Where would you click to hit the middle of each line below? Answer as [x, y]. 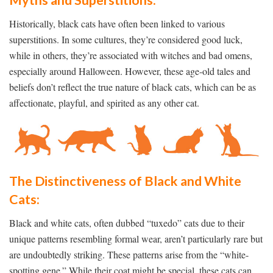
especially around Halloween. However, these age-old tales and [130, 71]
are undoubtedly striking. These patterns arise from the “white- [129, 255]
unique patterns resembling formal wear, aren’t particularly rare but [136, 239]
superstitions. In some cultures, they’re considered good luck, [126, 40]
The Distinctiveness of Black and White [125, 181]
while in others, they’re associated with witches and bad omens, [131, 55]
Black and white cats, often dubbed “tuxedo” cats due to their [127, 223]
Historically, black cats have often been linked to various [117, 24]
